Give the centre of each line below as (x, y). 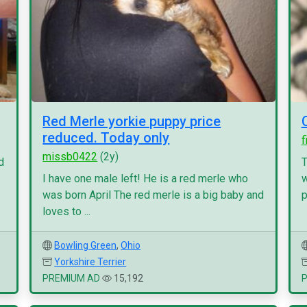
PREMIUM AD (72, 278)
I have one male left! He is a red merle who (146, 179)
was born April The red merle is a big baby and (153, 195)
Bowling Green (86, 245)
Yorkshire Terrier (90, 262)
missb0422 (70, 157)
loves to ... (67, 211)
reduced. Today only (106, 138)
